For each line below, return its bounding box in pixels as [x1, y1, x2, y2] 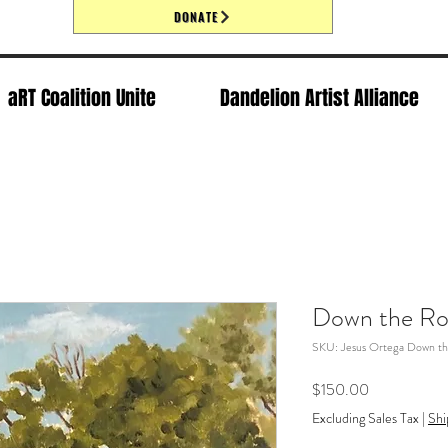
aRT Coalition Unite [8, 83, 156, 113]
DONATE [173, 8, 219, 25]
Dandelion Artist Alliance [220, 83, 419, 113]
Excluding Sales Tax [312, 408, 419, 429]
